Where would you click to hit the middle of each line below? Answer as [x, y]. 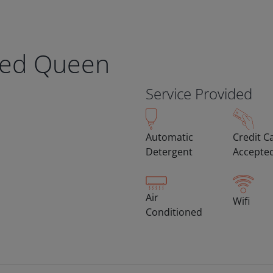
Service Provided [199, 94]
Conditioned [174, 212]
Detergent [169, 152]
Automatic [169, 137]
